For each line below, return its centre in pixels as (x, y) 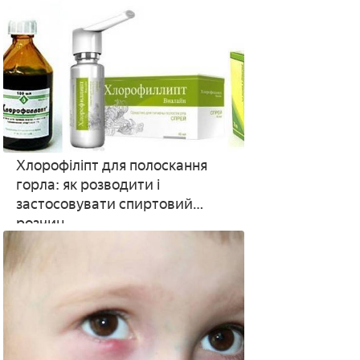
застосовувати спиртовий (104, 204)
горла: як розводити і (88, 185)
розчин (40, 223)
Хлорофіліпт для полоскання (111, 166)
